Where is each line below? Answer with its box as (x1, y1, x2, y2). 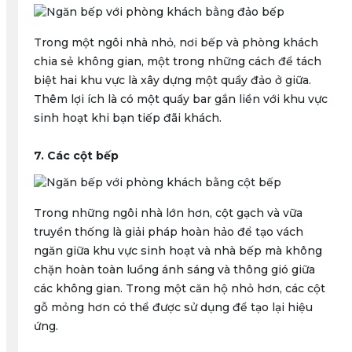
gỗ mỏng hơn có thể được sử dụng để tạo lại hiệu (33, 300, 313, 314)
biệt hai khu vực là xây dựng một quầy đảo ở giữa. (33, 73, 311, 87)
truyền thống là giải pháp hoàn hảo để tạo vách (33, 225, 303, 239)
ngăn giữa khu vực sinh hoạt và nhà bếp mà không (33, 244, 322, 258)
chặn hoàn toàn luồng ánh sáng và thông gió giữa (33, 262, 315, 277)
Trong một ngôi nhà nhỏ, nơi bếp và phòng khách (33, 35, 318, 49)
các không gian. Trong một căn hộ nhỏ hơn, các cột (33, 281, 325, 295)
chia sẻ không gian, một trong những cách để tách (33, 54, 321, 68)
